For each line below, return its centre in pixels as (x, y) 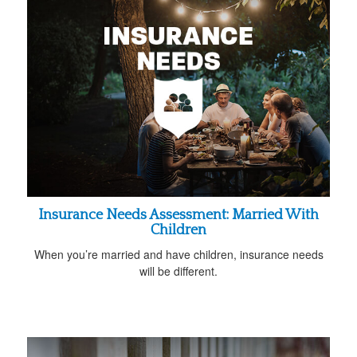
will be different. (178, 271)
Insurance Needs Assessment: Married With (178, 216)
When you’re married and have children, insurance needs (178, 255)
